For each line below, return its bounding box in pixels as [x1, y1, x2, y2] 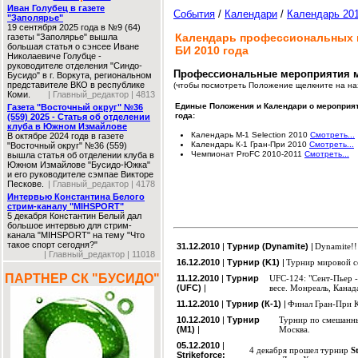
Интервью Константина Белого [7, 192, 145, 201]
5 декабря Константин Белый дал [7, 211, 141, 221]
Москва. [279, 324, 310, 334]
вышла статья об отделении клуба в [7, 150, 154, 160]
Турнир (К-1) [226, 299, 284, 308]
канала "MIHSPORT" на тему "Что [7, 230, 145, 240]
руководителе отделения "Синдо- [7, 61, 142, 70]
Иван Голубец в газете [7, 3, 105, 13]
